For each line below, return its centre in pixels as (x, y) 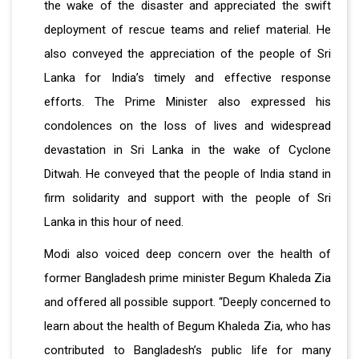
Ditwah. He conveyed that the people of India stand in (188, 173)
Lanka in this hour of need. (114, 222)
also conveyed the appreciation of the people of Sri (188, 53)
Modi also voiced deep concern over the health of (188, 254)
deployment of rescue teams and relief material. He (188, 29)
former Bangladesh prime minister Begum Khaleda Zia (188, 278)
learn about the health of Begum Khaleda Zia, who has (188, 326)
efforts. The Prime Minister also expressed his (188, 101)
